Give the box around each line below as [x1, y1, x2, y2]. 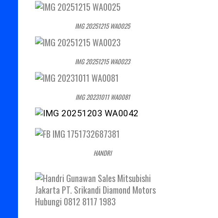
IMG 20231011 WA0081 [75, 92, 130, 102]
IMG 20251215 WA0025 [75, 21, 130, 31]
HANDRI [93, 148, 112, 158]
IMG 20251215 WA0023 [75, 56, 130, 67]
